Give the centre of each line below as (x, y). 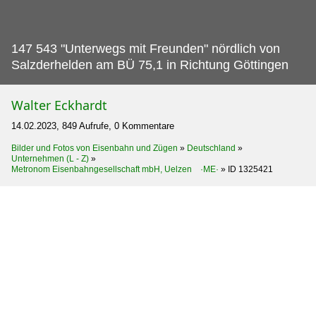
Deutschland (211, 148)
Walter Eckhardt (59, 105)
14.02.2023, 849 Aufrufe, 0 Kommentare (93, 126)
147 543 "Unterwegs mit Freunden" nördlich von (146, 48)
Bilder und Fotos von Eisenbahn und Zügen (95, 148)
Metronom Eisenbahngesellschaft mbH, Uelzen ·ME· (115, 169)
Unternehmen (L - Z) (50, 158)
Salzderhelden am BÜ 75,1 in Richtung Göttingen (150, 65)
